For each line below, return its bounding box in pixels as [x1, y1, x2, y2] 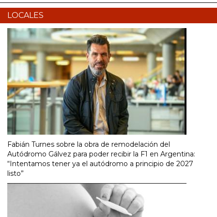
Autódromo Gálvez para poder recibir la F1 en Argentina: [7, 150, 195, 159]
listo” [7, 169, 24, 178]
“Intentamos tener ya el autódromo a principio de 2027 [7, 159, 193, 169]
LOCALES [7, 11, 44, 20]
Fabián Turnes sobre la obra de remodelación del [7, 140, 170, 149]
